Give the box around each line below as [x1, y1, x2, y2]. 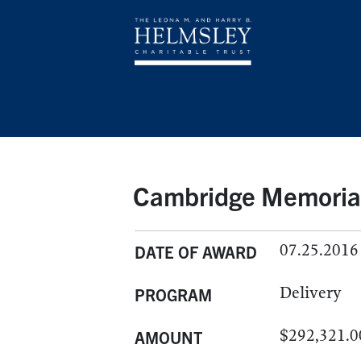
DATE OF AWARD [135, 242, 257, 262]
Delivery [280, 283, 342, 303]
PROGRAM [135, 284, 212, 305]
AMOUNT [135, 327, 202, 347]
